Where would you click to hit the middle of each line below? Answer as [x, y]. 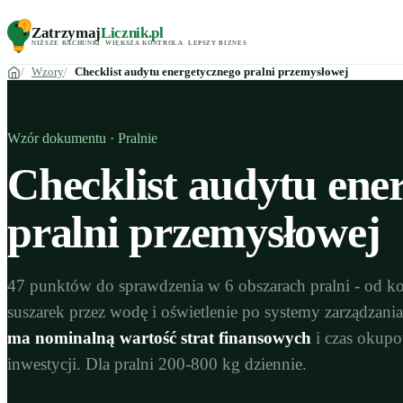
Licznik [125, 33]
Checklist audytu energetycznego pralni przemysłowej [211, 72]
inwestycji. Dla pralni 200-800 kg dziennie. [157, 364]
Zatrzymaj [67, 33]
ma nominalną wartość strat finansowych [159, 338]
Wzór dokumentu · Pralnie [82, 138]
